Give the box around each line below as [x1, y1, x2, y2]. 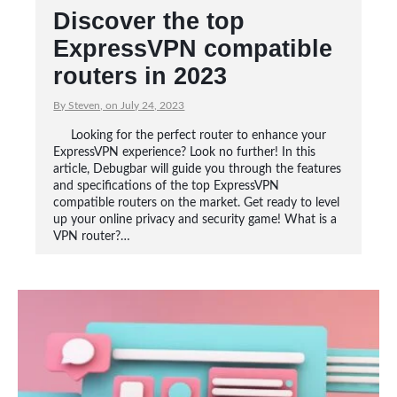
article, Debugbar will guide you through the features [53, 163, 342, 175]
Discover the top [53, 8, 245, 35]
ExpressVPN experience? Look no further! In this [53, 146, 316, 159]
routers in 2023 [53, 63, 228, 90]
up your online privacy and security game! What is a [53, 214, 338, 226]
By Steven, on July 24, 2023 [53, 100, 185, 111]
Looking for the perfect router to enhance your [71, 129, 327, 142]
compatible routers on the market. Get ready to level [53, 197, 340, 209]
